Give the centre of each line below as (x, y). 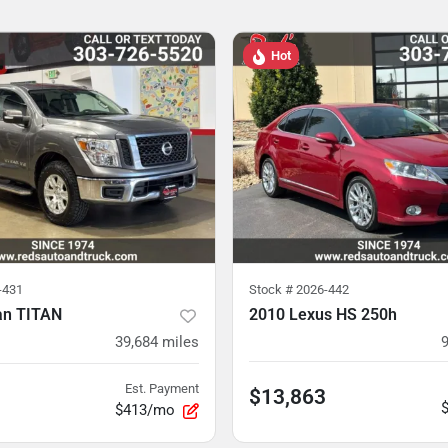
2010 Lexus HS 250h (323, 314)
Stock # (272, 289)
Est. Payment (162, 388)
